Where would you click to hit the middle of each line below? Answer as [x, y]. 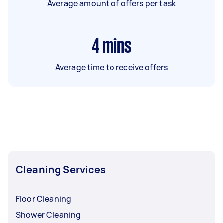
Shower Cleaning [49, 214]
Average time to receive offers [111, 67]
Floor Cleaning [44, 198]
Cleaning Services [61, 169]
